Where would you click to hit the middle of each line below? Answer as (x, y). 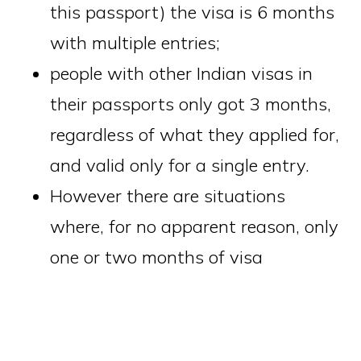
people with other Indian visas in (182, 73)
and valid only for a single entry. (180, 165)
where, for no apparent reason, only (195, 226)
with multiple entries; (135, 43)
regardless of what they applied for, (195, 135)
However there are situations (168, 196)
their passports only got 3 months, (191, 104)
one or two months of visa (157, 257)
